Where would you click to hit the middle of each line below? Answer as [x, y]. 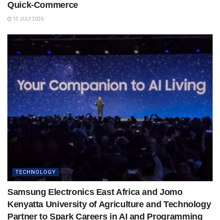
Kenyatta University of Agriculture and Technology [109, 204]
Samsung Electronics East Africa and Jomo [95, 192]
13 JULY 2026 [28, 19]
